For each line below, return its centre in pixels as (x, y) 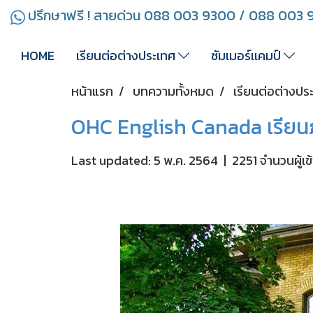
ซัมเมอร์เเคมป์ (247, 55)
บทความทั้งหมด (173, 91)
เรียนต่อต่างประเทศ (127, 55)
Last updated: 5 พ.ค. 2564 (145, 160)
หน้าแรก (92, 91)
